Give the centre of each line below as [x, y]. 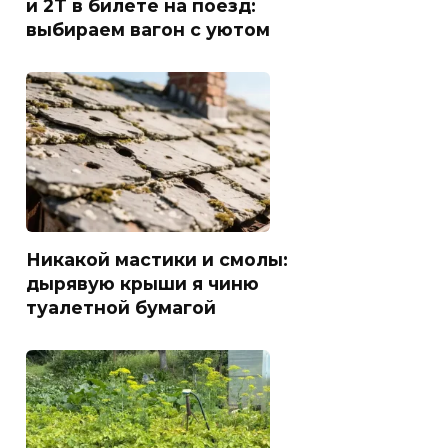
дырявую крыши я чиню [142, 283]
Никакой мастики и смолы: [157, 259]
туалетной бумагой [121, 307]
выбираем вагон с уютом [148, 29]
